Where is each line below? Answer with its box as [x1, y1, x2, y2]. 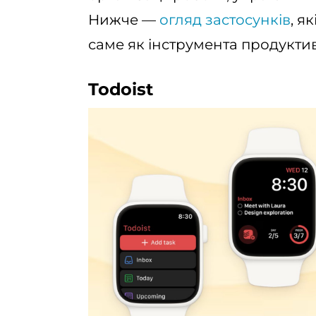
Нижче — [88, 11, 159, 28]
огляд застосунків [159, 11, 291, 28]
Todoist [88, 79, 153, 99]
